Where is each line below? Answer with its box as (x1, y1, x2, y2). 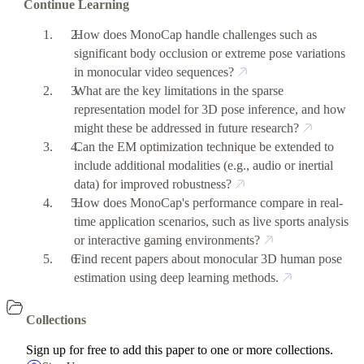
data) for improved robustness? (74, 176, 232, 191)
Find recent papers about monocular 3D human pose (74, 251, 343, 266)
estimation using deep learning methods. (74, 270, 279, 284)
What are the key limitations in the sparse (74, 83, 284, 97)
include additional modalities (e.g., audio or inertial (74, 158, 334, 172)
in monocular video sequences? (74, 64, 235, 79)
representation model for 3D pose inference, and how (74, 102, 347, 116)
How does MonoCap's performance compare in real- (74, 195, 344, 210)
